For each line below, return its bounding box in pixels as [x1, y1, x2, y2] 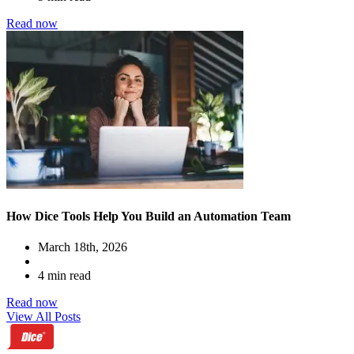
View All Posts [6, 309, 81, 323]
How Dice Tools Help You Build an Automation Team [6, 209, 291, 223]
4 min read [38, 268, 91, 282]
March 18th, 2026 [38, 239, 127, 254]
